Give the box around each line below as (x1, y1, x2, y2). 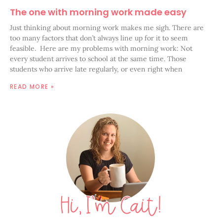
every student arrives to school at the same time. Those (10, 54, 186, 63)
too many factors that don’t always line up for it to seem (10, 33, 188, 42)
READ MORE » (10, 82, 55, 91)
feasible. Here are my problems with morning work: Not (10, 43, 192, 53)
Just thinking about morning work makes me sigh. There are (10, 23, 204, 32)
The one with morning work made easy (10, 5, 186, 18)
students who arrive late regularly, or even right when (10, 64, 183, 74)
